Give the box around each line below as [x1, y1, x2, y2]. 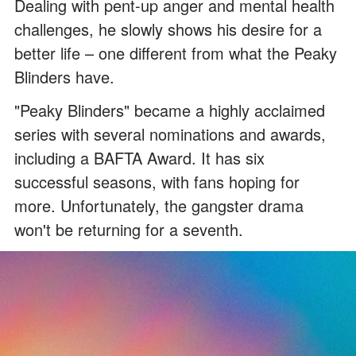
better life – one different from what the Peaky [14, 41, 337, 64]
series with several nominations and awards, [14, 122, 326, 145]
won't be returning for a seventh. [14, 217, 243, 241]
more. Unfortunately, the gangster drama [14, 193, 304, 217]
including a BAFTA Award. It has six [14, 145, 265, 169]
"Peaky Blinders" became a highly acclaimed [14, 98, 325, 122]
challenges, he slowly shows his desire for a [14, 17, 322, 41]
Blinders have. [14, 64, 114, 88]
